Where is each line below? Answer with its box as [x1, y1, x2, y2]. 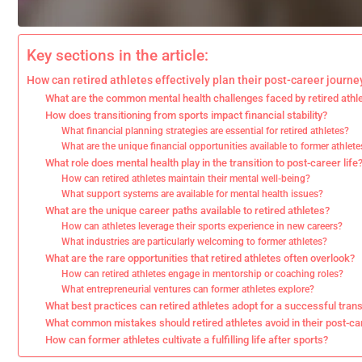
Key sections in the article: [27, 46, 208, 65]
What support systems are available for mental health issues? [61, 188, 324, 200]
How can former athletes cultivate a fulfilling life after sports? [44, 334, 328, 346]
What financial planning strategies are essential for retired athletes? [61, 125, 350, 137]
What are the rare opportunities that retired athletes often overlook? [44, 252, 355, 264]
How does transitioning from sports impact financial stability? [44, 109, 327, 121]
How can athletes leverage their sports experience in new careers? [61, 221, 343, 232]
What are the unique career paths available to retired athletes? [44, 204, 330, 217]
